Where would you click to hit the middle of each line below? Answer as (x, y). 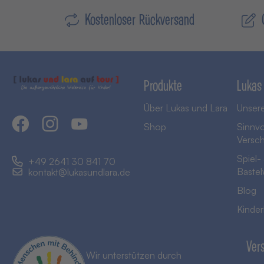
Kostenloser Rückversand (139, 19)
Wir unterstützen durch (134, 255)
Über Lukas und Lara (186, 108)
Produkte (163, 85)
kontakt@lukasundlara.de (79, 172)
